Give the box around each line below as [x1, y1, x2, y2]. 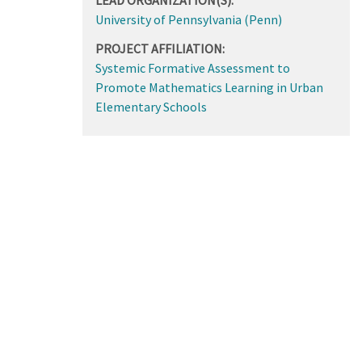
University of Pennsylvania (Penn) [95, 11, 282, 27]
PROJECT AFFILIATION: [95, 40, 225, 57]
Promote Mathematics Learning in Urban [95, 78, 323, 95]
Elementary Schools [95, 98, 207, 115]
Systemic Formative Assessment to [95, 59, 290, 76]
